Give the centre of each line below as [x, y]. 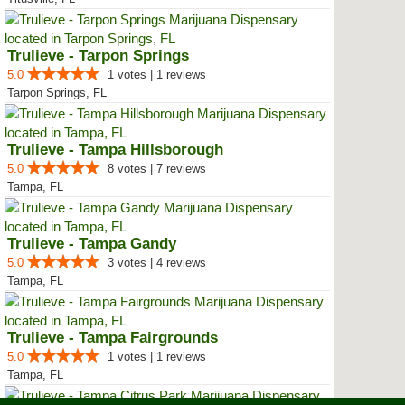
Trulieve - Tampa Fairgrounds [113, 338]
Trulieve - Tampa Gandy [92, 244]
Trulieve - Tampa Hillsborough [115, 150]
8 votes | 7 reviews [157, 169]
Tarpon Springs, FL [57, 93]
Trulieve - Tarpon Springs [98, 56]
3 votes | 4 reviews [157, 263]
